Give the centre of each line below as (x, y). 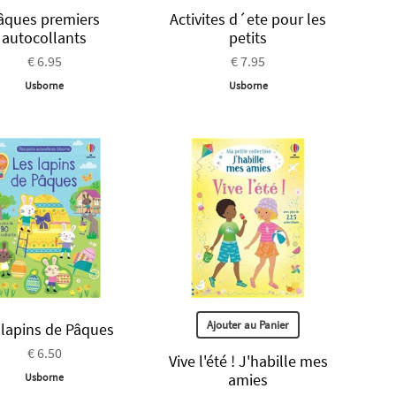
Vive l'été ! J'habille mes (248, 361)
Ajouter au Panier (248, 324)
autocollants (45, 38)
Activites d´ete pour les (248, 19)
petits (248, 38)
